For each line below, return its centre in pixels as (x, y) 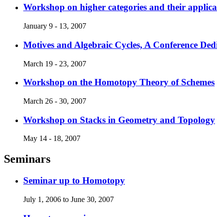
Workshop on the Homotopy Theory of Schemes (119, 82)
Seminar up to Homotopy (74, 181)
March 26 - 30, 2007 (55, 101)
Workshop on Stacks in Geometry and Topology (119, 120)
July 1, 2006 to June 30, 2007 (69, 199)
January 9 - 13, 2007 (55, 26)
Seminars (27, 159)
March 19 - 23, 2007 (55, 63)
